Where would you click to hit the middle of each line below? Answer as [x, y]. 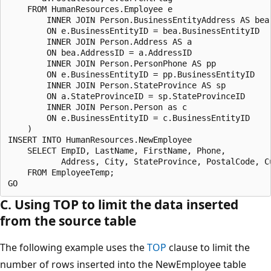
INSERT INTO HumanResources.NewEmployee [102, 139]
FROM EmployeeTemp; [61, 172]
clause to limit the [208, 247]
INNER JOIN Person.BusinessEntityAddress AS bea [139, 20]
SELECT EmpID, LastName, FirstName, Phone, [119, 150]
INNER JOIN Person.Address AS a [100, 41]
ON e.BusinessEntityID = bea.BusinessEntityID [134, 31]
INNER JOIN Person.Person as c [97, 107]
